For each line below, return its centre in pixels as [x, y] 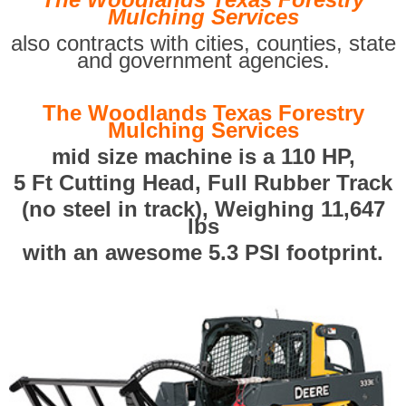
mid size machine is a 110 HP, [203, 156]
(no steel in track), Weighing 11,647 [203, 209]
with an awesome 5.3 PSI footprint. [203, 252]
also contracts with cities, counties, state [203, 43]
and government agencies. [203, 60]
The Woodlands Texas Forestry [203, 113]
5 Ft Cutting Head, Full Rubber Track [203, 183]
